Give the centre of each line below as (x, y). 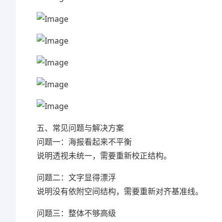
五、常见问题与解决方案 (80, 128)
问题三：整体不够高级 (76, 213)
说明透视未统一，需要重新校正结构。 (104, 156)
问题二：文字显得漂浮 (76, 177)
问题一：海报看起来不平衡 (84, 142)
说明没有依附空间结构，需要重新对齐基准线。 (120, 191)
